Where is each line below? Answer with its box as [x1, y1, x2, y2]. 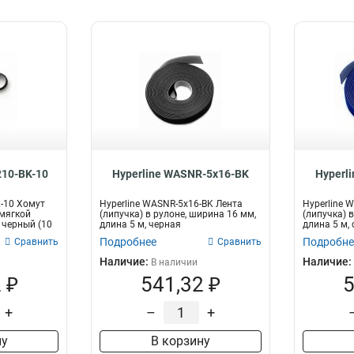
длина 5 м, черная [100, 219, 182, 230]
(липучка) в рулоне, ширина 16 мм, [100, 209, 257, 220]
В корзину [150, 333, 210, 348]
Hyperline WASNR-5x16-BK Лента [100, 198, 243, 209]
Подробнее [100, 235, 157, 248]
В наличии [151, 257, 198, 268]
